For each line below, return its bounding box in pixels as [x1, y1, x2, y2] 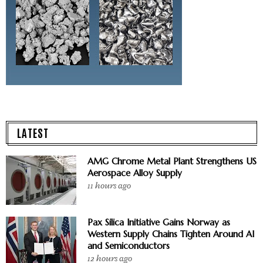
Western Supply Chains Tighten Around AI [87, 228, 254, 240]
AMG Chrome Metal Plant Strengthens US [87, 155, 257, 167]
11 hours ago [87, 180, 131, 191]
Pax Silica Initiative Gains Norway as [87, 216, 230, 228]
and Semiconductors [87, 240, 170, 251]
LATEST [17, 124, 49, 140]
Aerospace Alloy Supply [87, 167, 182, 178]
